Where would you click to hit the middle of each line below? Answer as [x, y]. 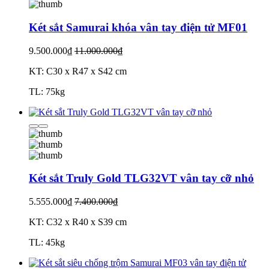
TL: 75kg [47, 91]
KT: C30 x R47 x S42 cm [78, 71]
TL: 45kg [47, 243]
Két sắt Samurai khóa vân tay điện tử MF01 [138, 27]
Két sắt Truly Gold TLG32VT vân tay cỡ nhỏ [141, 178]
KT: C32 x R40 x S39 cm [78, 222]
